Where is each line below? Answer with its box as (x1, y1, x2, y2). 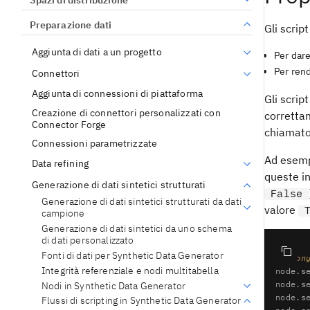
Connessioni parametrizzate (32, 137, 158, 150)
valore (264, 203, 298, 217)
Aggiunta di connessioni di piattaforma (32, 87, 203, 100)
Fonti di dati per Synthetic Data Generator (42, 248, 224, 262)
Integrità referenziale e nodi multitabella (42, 264, 219, 277)
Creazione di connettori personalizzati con (32, 106, 221, 119)
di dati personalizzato (42, 233, 134, 246)
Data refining (32, 157, 89, 170)
